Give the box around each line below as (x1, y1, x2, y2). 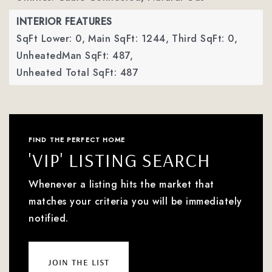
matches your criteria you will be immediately (29, 194, 242, 208)
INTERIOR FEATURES (16, 15, 112, 29)
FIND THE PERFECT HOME (29, 135, 126, 144)
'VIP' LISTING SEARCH (29, 148, 211, 172)
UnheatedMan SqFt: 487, (16, 49, 133, 63)
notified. (29, 211, 69, 225)
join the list (48, 254, 109, 268)
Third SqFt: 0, (172, 32, 237, 46)
